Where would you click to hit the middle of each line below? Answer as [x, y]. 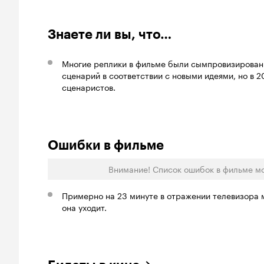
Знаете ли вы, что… [110, 35]
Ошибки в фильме [106, 146]
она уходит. [84, 207]
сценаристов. [89, 87]
